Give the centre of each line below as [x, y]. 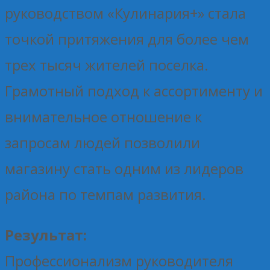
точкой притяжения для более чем [127, 39]
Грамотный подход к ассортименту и [134, 90]
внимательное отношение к [103, 116]
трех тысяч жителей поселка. [107, 64]
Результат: [46, 234]
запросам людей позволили [102, 142]
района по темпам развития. [105, 194]
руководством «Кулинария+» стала [125, 13]
